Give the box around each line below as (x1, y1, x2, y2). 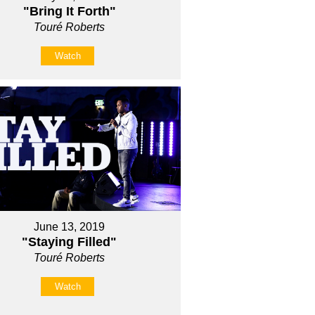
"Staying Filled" (22, 235, 117, 250)
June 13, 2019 (34, 221, 105, 233)
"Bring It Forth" (22, 4, 116, 18)
